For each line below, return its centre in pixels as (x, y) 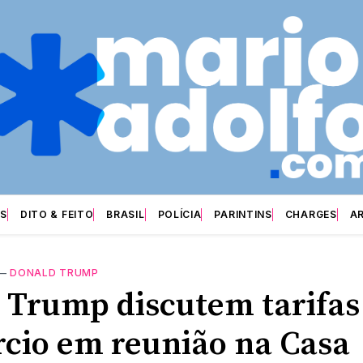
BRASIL (126, 214)
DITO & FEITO (57, 214)
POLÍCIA (179, 214)
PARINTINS (243, 214)
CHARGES (311, 214)
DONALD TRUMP (54, 272)
